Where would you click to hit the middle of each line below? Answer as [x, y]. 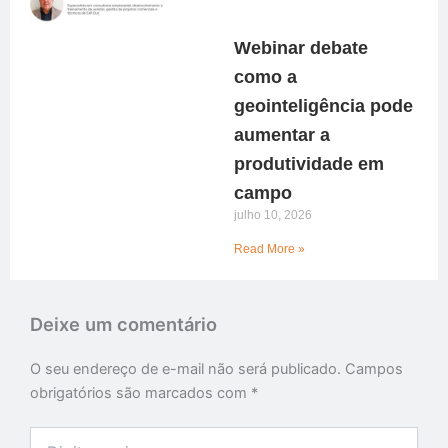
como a [265, 77]
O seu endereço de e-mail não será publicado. [185, 369]
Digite [48, 436]
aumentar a [282, 135]
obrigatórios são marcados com [140, 393]
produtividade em [309, 164]
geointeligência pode [323, 106]
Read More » [269, 249]
